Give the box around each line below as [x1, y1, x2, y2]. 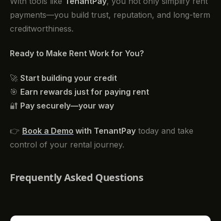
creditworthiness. [10, 23, 74, 34]
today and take [136, 125, 193, 136]
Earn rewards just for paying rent [20, 87, 149, 97]
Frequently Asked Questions [10, 170, 144, 184]
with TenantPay [74, 125, 136, 136]
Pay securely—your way [20, 101, 114, 111]
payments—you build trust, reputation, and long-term [10, 9, 210, 20]
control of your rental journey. [10, 139, 124, 149]
